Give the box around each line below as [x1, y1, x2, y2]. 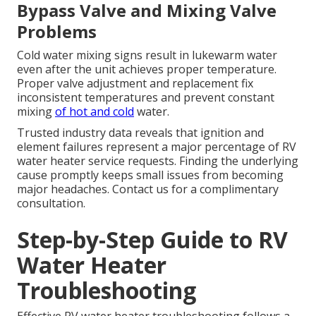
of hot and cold [55, 104, 134, 120]
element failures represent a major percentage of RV [17, 139, 296, 155]
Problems [17, 20, 97, 44]
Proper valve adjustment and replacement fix [17, 75, 253, 92]
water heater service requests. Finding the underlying [17, 153, 298, 169]
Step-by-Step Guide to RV [17, 224, 288, 255]
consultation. [17, 195, 85, 212]
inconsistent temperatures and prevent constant [17, 90, 274, 106]
